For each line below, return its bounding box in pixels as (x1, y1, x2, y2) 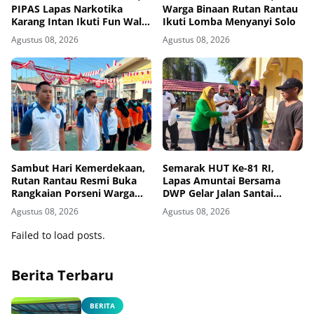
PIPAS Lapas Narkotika (11, 1, 123, 15)
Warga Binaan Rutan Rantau (163, 1, 298, 15)
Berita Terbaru (11, 265, 114, 285)
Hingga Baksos (163, 198, 233, 212)
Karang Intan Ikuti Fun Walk (11, 14, 148, 28)
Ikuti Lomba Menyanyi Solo (163, 14, 296, 28)
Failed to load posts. (11, 228, 105, 242)
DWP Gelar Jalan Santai (163, 186, 273, 200)
